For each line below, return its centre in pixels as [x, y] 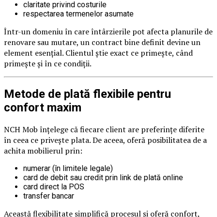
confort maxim [43, 107]
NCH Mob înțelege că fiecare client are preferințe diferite [104, 129]
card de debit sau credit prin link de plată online [103, 177]
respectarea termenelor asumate [78, 14]
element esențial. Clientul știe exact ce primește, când [98, 53]
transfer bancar [49, 196]
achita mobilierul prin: [43, 150]
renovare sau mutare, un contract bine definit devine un [102, 42]
